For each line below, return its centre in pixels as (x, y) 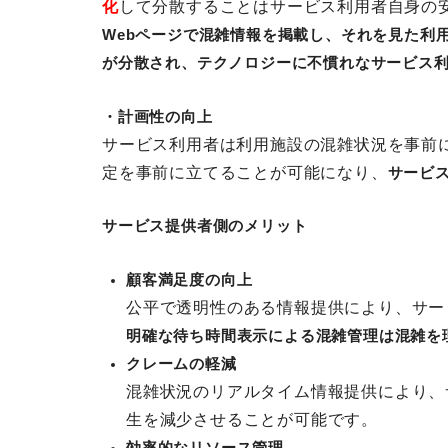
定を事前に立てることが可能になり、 (245, 173)
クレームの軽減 (181, 364)
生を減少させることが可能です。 (252, 420)
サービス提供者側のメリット (205, 227)
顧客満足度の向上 (189, 280)
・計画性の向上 (157, 117)
